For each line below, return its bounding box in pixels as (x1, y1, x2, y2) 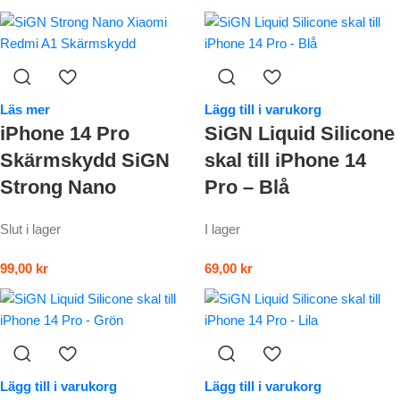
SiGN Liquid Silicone (204, 122, 395, 146)
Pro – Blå (204, 176, 289, 199)
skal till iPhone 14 (204, 149, 366, 172)
